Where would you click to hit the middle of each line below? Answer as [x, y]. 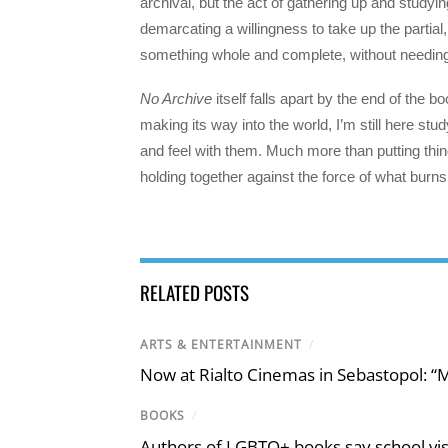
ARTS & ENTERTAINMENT [221, 345]
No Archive [176, 98]
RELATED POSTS [194, 292]
